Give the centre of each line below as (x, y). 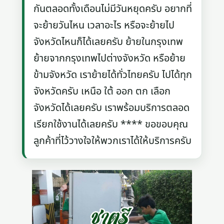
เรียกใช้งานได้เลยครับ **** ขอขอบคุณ (111, 124)
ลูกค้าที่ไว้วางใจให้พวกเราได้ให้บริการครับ (113, 141)
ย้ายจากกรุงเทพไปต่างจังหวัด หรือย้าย (110, 58)
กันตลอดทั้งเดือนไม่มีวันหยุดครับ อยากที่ (113, 9)
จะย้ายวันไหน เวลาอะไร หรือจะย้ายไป (104, 25)
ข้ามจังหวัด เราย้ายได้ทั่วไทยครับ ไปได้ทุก (113, 75)
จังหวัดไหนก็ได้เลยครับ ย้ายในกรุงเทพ (108, 42)
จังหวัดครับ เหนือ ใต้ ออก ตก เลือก (102, 91)
